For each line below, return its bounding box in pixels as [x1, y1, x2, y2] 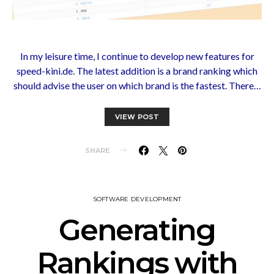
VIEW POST [114, 112, 160, 121]
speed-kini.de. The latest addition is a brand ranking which [17, 64, 257, 76]
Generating [59, 212, 215, 248]
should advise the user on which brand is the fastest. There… [13, 79, 261, 91]
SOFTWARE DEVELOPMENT [92, 194, 182, 203]
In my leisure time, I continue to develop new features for [20, 50, 254, 62]
